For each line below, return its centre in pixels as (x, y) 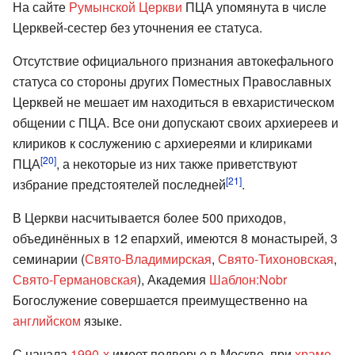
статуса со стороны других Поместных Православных (172, 81)
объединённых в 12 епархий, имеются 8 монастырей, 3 (175, 238)
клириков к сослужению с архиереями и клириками (162, 143)
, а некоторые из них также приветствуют (177, 163)
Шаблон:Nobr (248, 279)
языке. (101, 320)
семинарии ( (49, 258)
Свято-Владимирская (148, 258)
